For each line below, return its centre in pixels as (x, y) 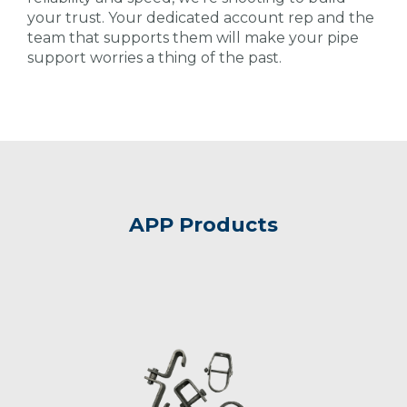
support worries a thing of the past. (154, 58)
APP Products (203, 225)
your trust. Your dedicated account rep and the (201, 18)
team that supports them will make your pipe (193, 38)
